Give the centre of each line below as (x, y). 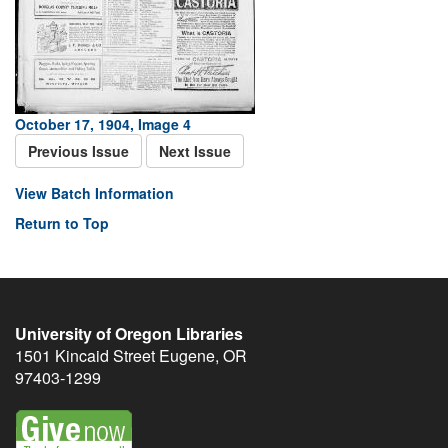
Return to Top (62, 223)
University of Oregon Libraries (129, 333)
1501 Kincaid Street (85, 355)
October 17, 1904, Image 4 (103, 124)
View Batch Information (94, 193)
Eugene (187, 355)
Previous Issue (78, 151)
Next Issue (195, 151)
